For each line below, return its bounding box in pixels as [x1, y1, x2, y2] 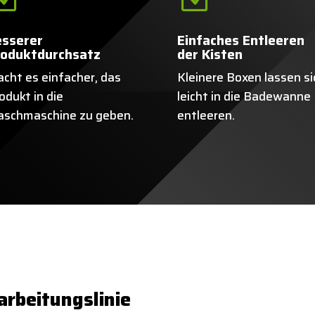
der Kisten [177, 43, 243, 65]
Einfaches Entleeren [177, 29, 305, 51]
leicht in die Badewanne [177, 86, 311, 105]
